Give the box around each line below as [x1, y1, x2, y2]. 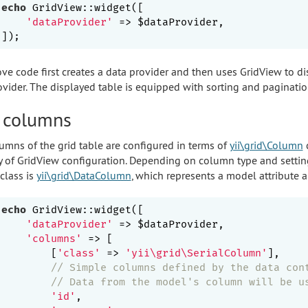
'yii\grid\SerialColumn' [125, 246, 267, 259]
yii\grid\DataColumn [36, 168, 131, 182]
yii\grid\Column [229, 137, 303, 152]
